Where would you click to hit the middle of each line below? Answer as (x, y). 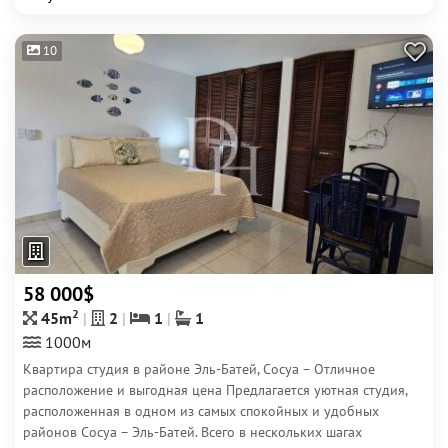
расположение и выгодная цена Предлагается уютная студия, (215, 390)
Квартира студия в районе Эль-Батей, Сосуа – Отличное (199, 369)
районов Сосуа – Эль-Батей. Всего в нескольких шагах (192, 432)
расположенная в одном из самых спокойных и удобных (201, 411)
